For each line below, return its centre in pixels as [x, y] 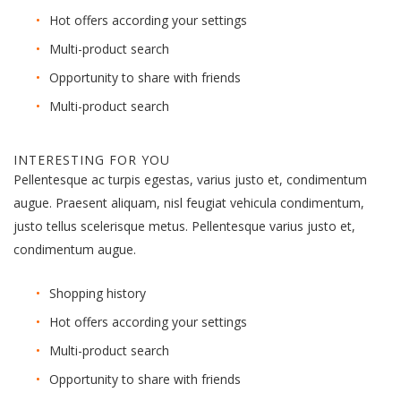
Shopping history [98, 293]
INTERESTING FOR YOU [92, 160]
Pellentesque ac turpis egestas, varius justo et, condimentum [190, 179]
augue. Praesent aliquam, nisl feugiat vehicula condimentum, [189, 203]
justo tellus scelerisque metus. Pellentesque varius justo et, [184, 226]
